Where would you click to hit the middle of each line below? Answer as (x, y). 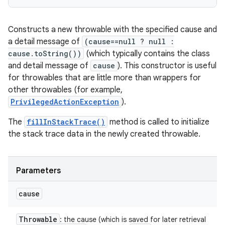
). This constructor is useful (167, 66)
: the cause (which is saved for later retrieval (133, 219)
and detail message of (49, 66)
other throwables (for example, (65, 90)
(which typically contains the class (147, 54)
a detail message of (45, 42)
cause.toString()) (45, 53)
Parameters (38, 171)
